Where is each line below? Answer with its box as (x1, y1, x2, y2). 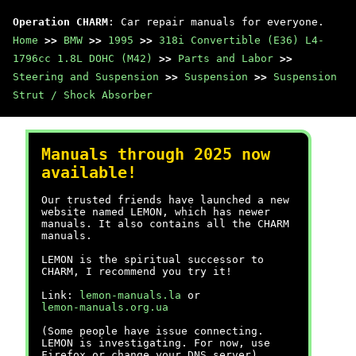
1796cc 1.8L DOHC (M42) (13, 52, 153, 64)
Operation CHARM (13, 16, 108, 28)
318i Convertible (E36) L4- (159, 34, 324, 46)
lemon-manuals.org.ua (41, 301, 168, 313)
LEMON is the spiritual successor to (41, 253, 264, 265)
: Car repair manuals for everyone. (108, 16, 324, 28)
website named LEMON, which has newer (41, 206, 270, 218)
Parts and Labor (178, 52, 273, 64)
